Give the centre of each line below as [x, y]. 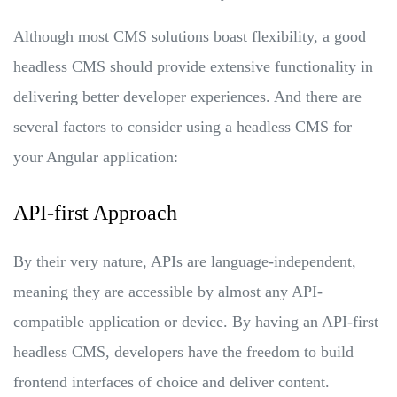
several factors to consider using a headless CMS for [183, 126]
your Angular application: [96, 156]
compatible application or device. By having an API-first [196, 321]
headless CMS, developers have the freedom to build [183, 351]
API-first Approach [95, 212]
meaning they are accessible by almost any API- [168, 291]
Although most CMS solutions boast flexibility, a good [190, 36]
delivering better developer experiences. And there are [187, 96]
